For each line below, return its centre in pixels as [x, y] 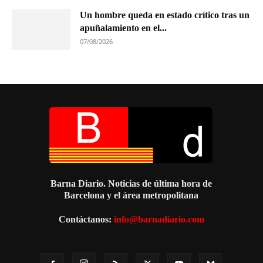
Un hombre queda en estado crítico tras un [165, 15]
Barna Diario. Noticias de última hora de [131, 183]
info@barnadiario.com [159, 219]
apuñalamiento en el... [123, 28]
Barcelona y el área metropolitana [131, 195]
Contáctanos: [86, 219]
